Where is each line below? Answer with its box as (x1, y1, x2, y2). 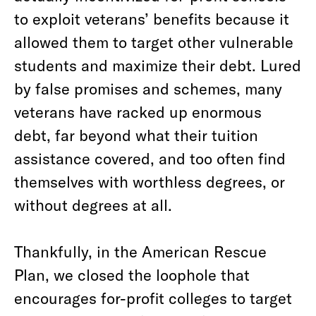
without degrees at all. (14, 195, 172, 214)
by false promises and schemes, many (14, 79, 282, 97)
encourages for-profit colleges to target (14, 288, 292, 307)
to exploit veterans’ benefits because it (14, 9, 289, 28)
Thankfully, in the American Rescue (14, 242, 267, 260)
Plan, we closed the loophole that (14, 265, 250, 284)
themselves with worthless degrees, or (14, 172, 285, 190)
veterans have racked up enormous (14, 102, 262, 121)
